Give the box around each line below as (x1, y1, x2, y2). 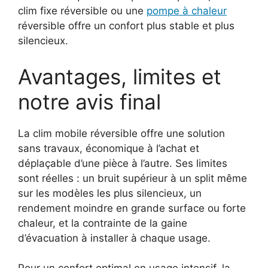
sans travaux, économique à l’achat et (18, 142, 199, 154)
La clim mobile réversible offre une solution (18, 127, 225, 139)
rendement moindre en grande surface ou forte (18, 202, 246, 214)
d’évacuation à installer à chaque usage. (18, 232, 211, 244)
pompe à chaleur (147, 5, 227, 17)
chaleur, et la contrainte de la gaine (18, 217, 187, 229)
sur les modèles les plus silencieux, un (18, 187, 202, 199)
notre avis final (18, 89, 161, 114)
